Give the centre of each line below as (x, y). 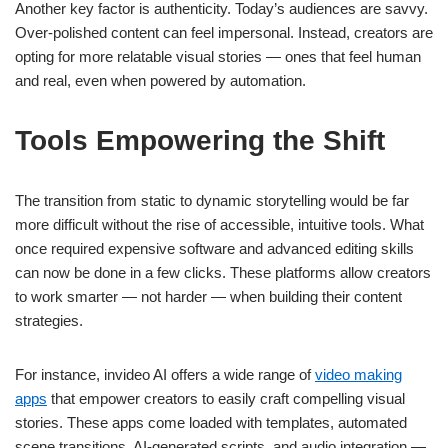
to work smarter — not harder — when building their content (208, 297)
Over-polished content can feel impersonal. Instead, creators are (224, 33)
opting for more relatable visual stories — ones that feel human (218, 57)
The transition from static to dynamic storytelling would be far (212, 201)
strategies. (49, 321)
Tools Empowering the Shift (200, 141)
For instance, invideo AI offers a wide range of (165, 375)
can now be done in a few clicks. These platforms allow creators (223, 273)
